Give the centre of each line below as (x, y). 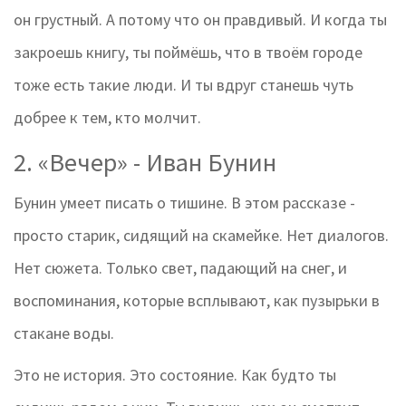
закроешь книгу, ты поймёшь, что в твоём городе (188, 53)
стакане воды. (64, 333)
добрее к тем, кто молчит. (107, 118)
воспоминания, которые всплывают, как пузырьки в (197, 301)
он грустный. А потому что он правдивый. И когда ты (200, 20)
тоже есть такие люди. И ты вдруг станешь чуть (184, 85)
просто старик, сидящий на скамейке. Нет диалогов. (201, 236)
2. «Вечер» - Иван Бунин (145, 163)
